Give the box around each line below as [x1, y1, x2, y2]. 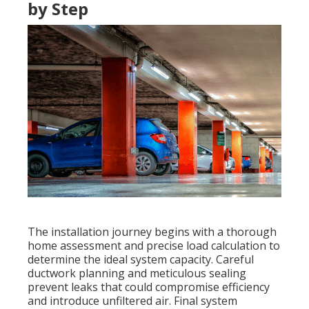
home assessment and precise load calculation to [28, 238, 280, 254]
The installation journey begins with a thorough [28, 224, 277, 240]
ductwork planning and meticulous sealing [28, 266, 246, 281]
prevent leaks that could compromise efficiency [28, 279, 270, 295]
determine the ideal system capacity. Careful [28, 252, 254, 268]
